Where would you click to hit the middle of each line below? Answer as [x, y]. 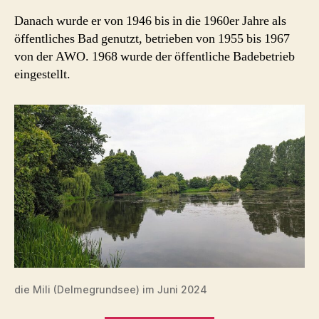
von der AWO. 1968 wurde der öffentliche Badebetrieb [155, 56]
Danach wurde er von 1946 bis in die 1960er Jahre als [150, 21]
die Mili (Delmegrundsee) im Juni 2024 [111, 289]
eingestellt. [42, 74]
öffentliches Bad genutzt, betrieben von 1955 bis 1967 [152, 38]
